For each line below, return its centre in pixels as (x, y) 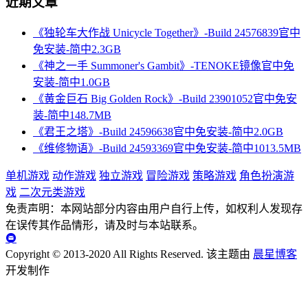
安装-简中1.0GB (71, 82)
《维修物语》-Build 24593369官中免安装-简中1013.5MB (167, 148)
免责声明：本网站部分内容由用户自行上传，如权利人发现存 (154, 208)
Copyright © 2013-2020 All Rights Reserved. (104, 254)
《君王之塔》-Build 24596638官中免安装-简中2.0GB (158, 131)
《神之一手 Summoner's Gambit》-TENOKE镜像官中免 (164, 65)
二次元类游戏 (52, 192)
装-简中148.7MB (72, 115)
